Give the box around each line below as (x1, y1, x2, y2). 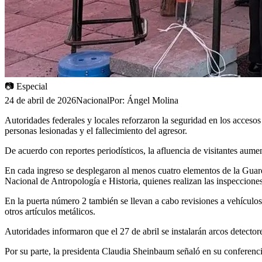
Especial (16, 81, 47, 91)
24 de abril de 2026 (5, 95, 76, 105)
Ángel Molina (127, 95, 178, 105)
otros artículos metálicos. (5, 206, 95, 216)
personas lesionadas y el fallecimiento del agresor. (5, 125, 187, 136)
